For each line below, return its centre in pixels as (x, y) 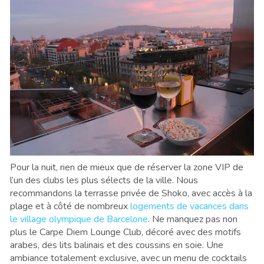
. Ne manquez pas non (193, 219)
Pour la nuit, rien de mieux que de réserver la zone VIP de (127, 167)
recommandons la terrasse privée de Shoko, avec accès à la (131, 193)
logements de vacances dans (189, 206)
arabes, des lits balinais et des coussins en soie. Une (117, 245)
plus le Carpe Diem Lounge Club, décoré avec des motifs (126, 232)
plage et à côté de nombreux (70, 206)
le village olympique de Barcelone (79, 219)
